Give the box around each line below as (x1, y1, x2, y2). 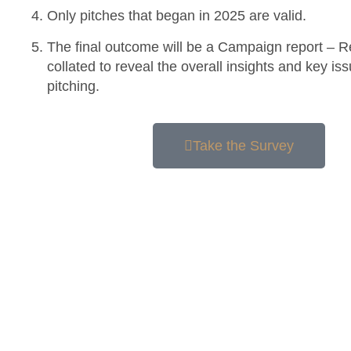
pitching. (47, 78, 100, 94)
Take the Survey (193, 138, 294, 154)
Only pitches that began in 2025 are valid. (47, 8, 306, 24)
